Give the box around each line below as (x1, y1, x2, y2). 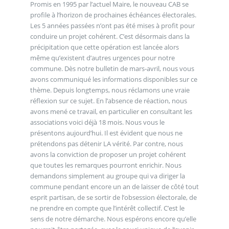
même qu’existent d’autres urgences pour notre (30, 53, 175, 62)
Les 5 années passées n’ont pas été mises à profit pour (30, 20, 195, 30)
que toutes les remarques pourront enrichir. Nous (30, 160, 181, 170)
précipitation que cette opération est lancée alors (30, 42, 179, 52)
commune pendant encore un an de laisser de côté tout (30, 181, 199, 191)
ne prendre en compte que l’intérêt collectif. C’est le (30, 203, 185, 213)
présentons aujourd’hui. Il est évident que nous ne (30, 128, 182, 138)
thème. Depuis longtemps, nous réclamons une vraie (30, 85, 190, 95)
